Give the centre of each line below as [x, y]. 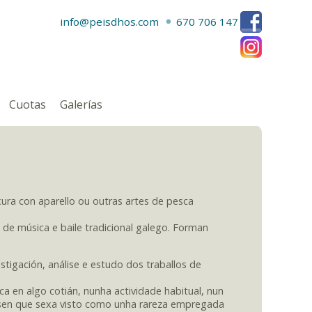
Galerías [81, 104]
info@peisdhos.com [109, 22]
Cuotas [28, 104]
